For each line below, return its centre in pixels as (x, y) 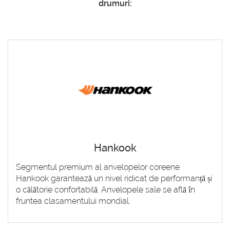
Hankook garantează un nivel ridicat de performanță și (114, 178)
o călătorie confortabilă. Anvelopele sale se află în (106, 189)
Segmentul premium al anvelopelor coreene (98, 167)
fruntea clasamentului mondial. (73, 201)
